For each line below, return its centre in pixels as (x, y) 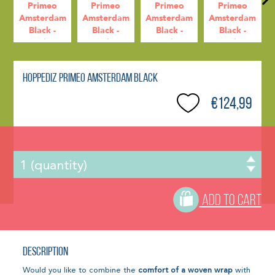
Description (46, 252)
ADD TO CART (230, 201)
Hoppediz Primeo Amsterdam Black (91, 79)
